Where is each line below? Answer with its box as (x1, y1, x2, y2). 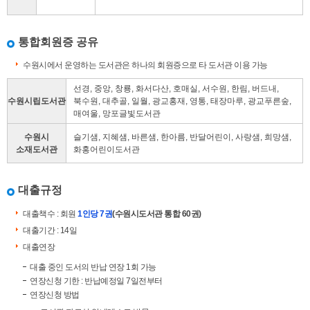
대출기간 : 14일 (23, 225, 77, 235)
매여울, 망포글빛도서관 (73, 109, 161, 119)
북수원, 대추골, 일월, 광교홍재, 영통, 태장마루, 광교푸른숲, (73, 96, 291, 107)
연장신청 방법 (30, 289, 80, 300)
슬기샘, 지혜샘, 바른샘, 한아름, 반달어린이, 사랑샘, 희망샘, (73, 132, 291, 143)
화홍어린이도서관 (73, 145, 140, 155)
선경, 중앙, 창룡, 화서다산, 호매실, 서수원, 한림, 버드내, (73, 84, 279, 94)
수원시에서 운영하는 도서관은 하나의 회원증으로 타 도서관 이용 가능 (23, 60, 268, 71)
